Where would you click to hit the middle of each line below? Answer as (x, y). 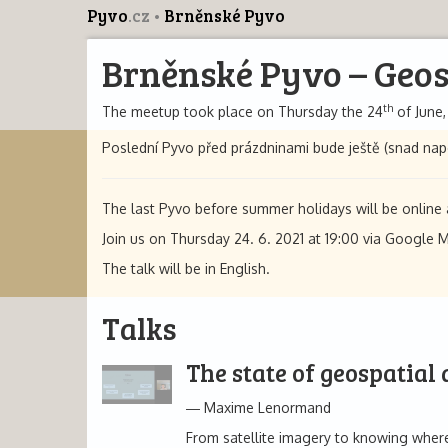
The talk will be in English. (186, 268)
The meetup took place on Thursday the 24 (242, 111)
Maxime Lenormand (267, 407)
